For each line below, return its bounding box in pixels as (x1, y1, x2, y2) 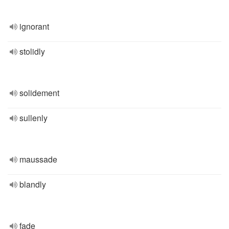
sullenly (19, 112, 48, 124)
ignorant (19, 20, 49, 32)
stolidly (19, 45, 45, 57)
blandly (19, 178, 46, 190)
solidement (19, 87, 59, 99)
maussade (19, 153, 57, 165)
